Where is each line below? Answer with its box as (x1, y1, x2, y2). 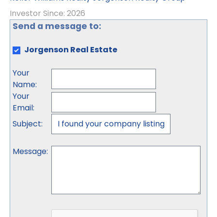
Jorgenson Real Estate (24, 44, 117, 55)
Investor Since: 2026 (10, 8, 85, 19)
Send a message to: (13, 20, 101, 32)
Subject (13, 118, 41, 129)
